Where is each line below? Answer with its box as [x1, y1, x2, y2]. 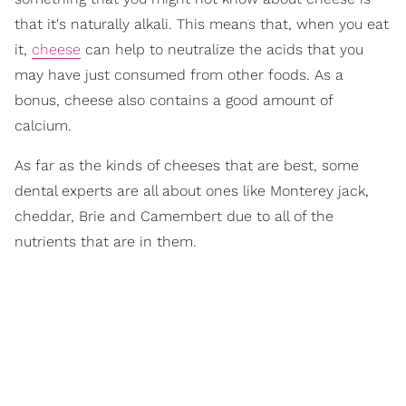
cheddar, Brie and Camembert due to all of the [14, 208, 333, 226]
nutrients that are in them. [14, 233, 197, 251]
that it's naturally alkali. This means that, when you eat [14, 15, 389, 34]
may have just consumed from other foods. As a [14, 66, 343, 84]
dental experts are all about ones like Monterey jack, [14, 182, 369, 200]
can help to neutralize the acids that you [81, 41, 363, 59]
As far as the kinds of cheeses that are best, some [14, 157, 359, 175]
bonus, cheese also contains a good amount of [14, 92, 333, 110]
